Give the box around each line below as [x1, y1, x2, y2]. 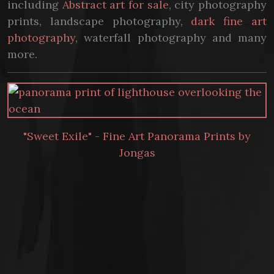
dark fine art [191, 14, 267, 28]
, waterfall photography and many [75, 31, 267, 45]
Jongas [119, 146, 155, 160]
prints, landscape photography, [7, 14, 191, 28]
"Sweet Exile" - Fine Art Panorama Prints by [23, 129, 251, 143]
